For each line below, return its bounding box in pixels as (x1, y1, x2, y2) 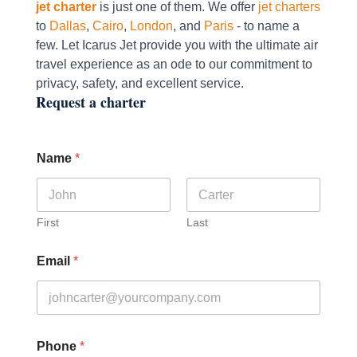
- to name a (233, 19, 300, 33)
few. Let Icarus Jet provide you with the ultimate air (35, 38, 318, 53)
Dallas (49, 19, 86, 33)
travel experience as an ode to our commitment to (35, 57, 312, 72)
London (129, 19, 173, 33)
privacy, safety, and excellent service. (35, 76, 247, 91)
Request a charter (35, 92, 146, 113)
